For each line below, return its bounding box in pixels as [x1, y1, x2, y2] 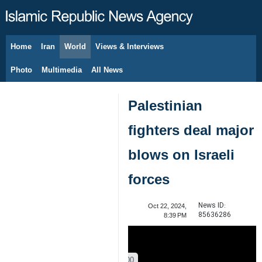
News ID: [198, 200, 226, 211]
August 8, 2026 [29, 49, 72, 56]
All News [91, 65, 123, 74]
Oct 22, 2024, [147, 202, 187, 209]
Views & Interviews [95, 42, 164, 51]
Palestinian [128, 98, 202, 113]
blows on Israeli [128, 147, 235, 163]
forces [128, 171, 170, 187]
